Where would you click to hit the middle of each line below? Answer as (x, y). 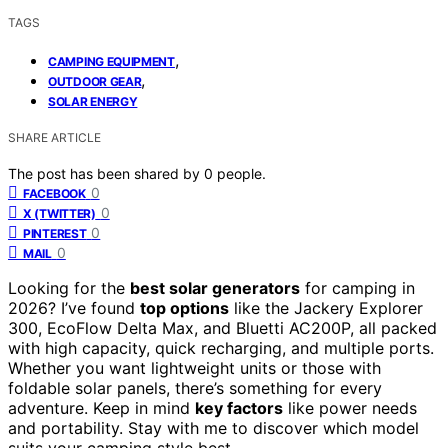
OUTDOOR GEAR (95, 81)
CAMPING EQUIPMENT (111, 61)
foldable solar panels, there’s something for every (195, 387)
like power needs (350, 407)
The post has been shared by (106, 173)
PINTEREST (55, 233)
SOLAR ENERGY (93, 101)
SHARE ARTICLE (54, 137)
